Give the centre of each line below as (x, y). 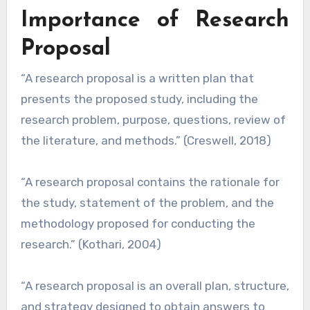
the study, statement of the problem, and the (147, 203)
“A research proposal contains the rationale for (150, 182)
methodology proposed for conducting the (138, 224)
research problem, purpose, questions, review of (153, 120)
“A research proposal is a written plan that (26, 79)
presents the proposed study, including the (139, 99)
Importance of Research (155, 21)
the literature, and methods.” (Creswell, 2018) (146, 141)
